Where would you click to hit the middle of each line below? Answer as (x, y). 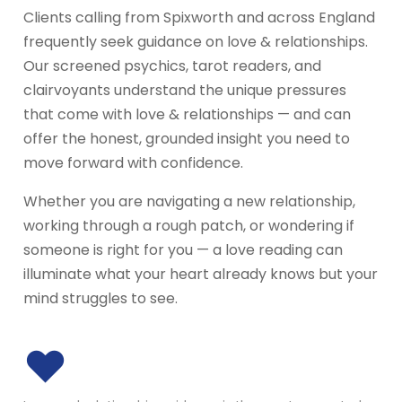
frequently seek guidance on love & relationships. (196, 41)
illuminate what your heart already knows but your (201, 274)
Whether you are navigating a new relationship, (189, 201)
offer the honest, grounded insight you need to (187, 138)
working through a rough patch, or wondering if (189, 225)
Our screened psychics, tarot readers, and (172, 66)
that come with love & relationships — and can (187, 114)
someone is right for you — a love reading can (183, 249)
